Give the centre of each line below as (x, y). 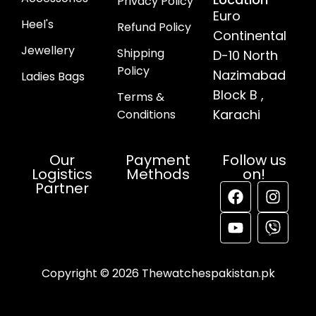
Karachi (237, 114)
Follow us (254, 160)
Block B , (238, 95)
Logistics (62, 174)
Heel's (37, 24)
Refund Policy (154, 27)
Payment (158, 160)
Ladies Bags (53, 76)
